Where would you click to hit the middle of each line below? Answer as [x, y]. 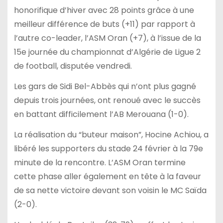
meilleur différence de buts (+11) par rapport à [104, 24]
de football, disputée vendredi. [73, 66]
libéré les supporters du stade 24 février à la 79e [108, 148]
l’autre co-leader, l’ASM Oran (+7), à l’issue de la [107, 38]
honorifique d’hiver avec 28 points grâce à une [104, 10]
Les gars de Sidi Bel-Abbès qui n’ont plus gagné [105, 86]
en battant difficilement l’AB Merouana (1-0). [101, 114]
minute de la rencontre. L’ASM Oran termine [100, 162]
